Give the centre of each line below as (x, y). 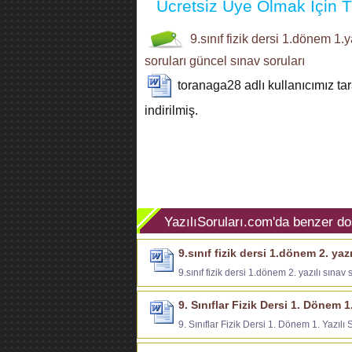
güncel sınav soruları (247, 60)
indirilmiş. (171, 110)
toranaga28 (209, 85)
